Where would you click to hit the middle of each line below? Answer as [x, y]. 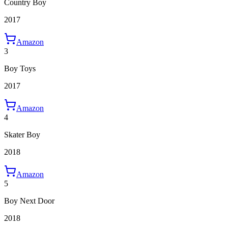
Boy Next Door [29, 201]
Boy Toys [20, 68]
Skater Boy [22, 134]
